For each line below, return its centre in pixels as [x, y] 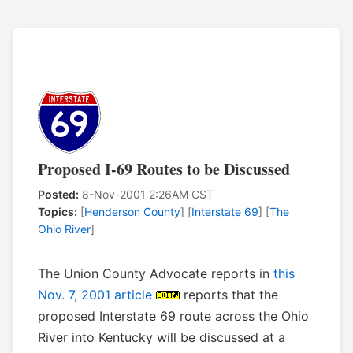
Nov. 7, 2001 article [95, 295]
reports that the [229, 295]
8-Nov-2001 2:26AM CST [146, 195]
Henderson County [132, 212]
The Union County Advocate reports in [156, 274]
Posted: [58, 195]
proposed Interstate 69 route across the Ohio [173, 316]
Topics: [58, 212]
